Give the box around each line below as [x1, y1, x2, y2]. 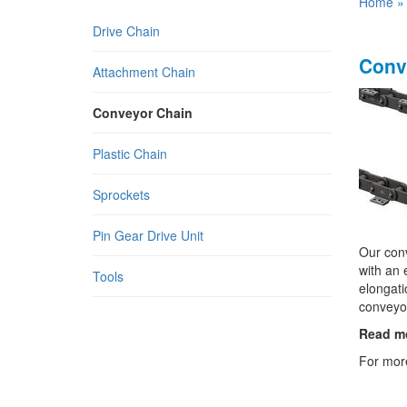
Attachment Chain [93, 63, 195, 81]
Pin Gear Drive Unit [93, 226, 203, 244]
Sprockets [93, 185, 150, 203]
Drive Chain [93, 22, 160, 40]
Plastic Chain [93, 144, 167, 163]
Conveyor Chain [93, 104, 193, 122]
